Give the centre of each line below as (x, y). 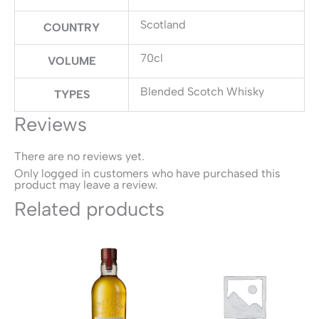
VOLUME (72, 61)
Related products (89, 209)
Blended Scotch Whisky (202, 91)
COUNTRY (72, 27)
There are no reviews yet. (79, 156)
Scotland (163, 25)
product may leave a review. (86, 185)
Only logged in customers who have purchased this (147, 173)
